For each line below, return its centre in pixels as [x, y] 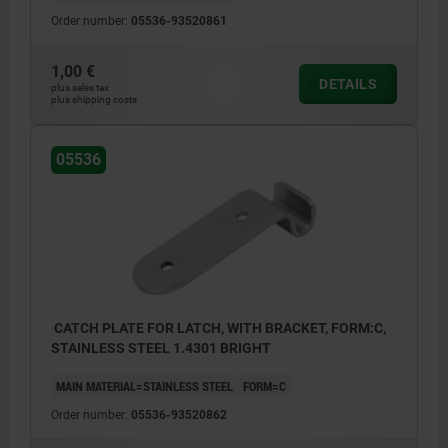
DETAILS [348, 84]
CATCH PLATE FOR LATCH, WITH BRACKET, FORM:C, [218, 327]
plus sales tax [80, 88]
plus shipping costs [94, 100]
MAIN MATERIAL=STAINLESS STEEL [144, 385]
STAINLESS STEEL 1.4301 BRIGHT [161, 347]
